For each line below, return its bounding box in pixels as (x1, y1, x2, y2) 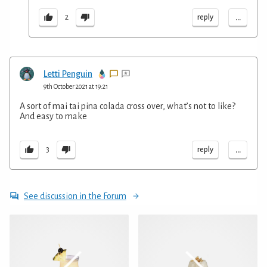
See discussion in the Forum (24, 191, 126, 201)
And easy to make (20, 111, 87, 121)
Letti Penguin (44, 69, 92, 79)
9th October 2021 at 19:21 (44, 82, 108, 90)
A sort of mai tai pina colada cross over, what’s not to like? (20, 101, 235, 111)
